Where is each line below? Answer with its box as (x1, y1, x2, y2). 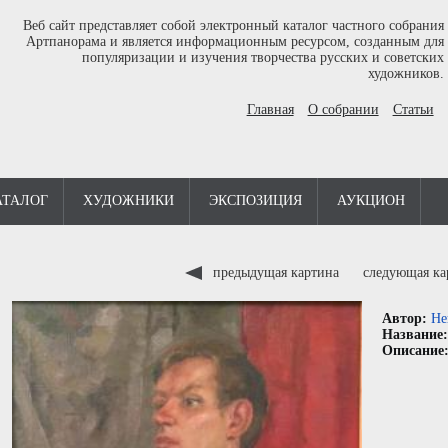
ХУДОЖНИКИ (83, 193, 174, 208)
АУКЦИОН (337, 193, 405, 208)
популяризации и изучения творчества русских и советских (81, 50, 444, 65)
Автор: (382, 311, 431, 326)
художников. (367, 66, 444, 81)
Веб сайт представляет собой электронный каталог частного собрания (22, 18, 444, 33)
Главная (246, 102, 294, 117)
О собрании (307, 102, 379, 117)
